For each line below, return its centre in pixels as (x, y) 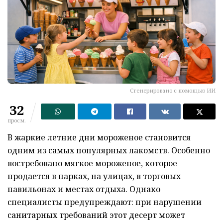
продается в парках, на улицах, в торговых (94, 176)
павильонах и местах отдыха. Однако (84, 189)
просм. (17, 120)
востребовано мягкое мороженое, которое (92, 164)
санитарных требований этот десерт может (96, 215)
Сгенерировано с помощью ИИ (173, 91)
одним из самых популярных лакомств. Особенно (109, 151)
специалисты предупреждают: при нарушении (105, 202)
